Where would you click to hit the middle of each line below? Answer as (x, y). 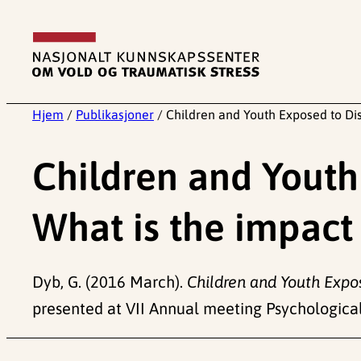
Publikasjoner (115, 114)
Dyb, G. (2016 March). (110, 282)
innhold (32, 72)
